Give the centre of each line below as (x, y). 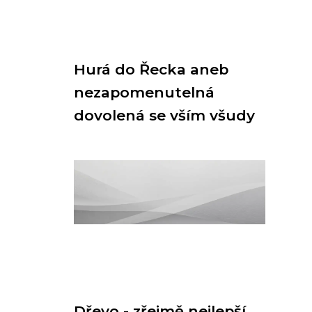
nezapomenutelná (144, 92)
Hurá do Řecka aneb (151, 69)
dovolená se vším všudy (164, 115)
